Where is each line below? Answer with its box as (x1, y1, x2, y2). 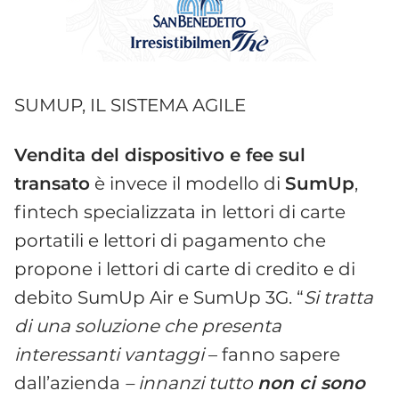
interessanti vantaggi (14, 343, 208, 365)
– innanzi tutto (125, 371, 257, 394)
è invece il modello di (90, 172, 285, 194)
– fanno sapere (208, 343, 340, 365)
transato (14, 172, 90, 194)
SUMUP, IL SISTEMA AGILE (14, 94, 246, 116)
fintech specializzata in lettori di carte (14, 200, 346, 223)
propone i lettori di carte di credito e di (14, 257, 355, 280)
